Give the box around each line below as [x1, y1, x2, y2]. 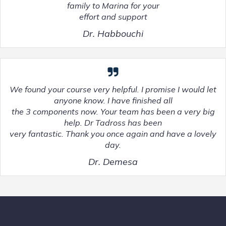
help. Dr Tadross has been [64, 117, 162, 128]
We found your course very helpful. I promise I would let [10, 84, 216, 94]
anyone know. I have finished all [53, 95, 173, 105]
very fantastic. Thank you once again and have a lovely [10, 128, 216, 139]
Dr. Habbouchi [83, 27, 143, 39]
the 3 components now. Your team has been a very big [11, 106, 215, 117]
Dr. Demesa [88, 155, 138, 167]
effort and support [79, 11, 147, 22]
